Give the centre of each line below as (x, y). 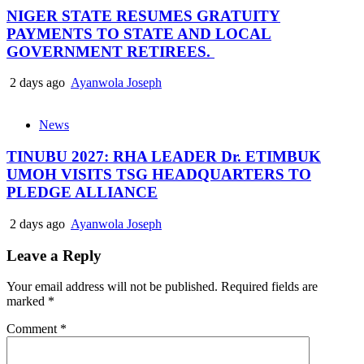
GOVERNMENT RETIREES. (110, 51)
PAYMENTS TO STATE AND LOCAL (139, 33)
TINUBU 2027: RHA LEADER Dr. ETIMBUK (164, 157)
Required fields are (269, 287)
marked (27, 301)
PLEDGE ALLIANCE (82, 193)
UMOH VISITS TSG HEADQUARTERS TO (159, 175)
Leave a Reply (54, 255)
